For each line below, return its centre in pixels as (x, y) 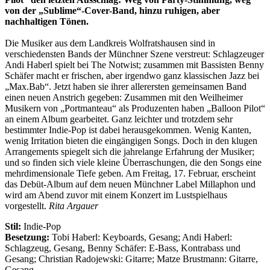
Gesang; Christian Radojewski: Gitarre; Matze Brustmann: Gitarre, (131, 259)
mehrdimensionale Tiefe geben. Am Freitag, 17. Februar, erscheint (130, 173)
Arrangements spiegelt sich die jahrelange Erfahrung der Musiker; (130, 151)
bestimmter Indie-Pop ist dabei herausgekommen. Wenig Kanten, (128, 130)
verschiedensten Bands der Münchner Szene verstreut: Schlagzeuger (134, 54)
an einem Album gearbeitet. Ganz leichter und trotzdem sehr (119, 119)
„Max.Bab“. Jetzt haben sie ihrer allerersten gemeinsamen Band (126, 86)
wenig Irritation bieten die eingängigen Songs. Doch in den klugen (131, 140)
